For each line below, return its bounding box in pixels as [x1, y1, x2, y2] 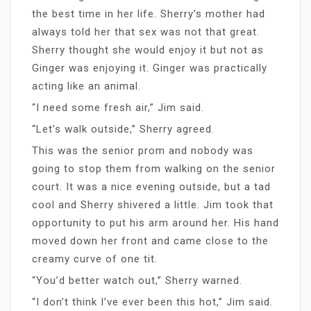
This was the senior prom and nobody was [32, 144, 253, 157]
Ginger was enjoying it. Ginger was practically [32, 61, 267, 74]
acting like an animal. [32, 79, 141, 92]
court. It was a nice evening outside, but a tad [32, 180, 271, 193]
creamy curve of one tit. [32, 252, 158, 265]
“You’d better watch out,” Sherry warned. [32, 274, 242, 287]
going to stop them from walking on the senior [32, 162, 276, 175]
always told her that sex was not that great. [32, 25, 260, 38]
